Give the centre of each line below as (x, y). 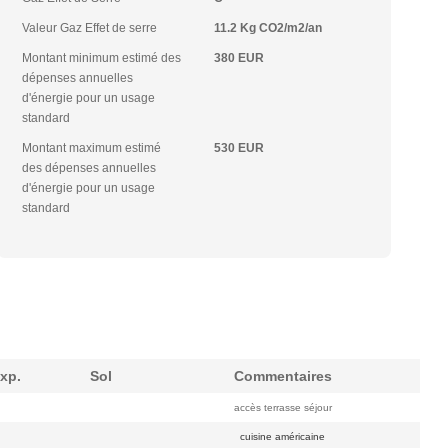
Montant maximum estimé (92, 148)
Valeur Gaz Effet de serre (90, 28)
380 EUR (238, 58)
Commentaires (282, 376)
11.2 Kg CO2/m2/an (267, 28)
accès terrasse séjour (282, 407)
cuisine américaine (282, 436)
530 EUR (238, 148)
